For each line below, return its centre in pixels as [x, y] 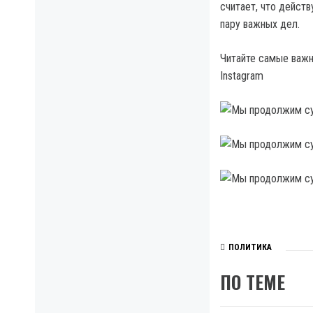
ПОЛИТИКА [250, 248]
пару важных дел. [260, 24]
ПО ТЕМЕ [253, 282]
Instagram [242, 76]
